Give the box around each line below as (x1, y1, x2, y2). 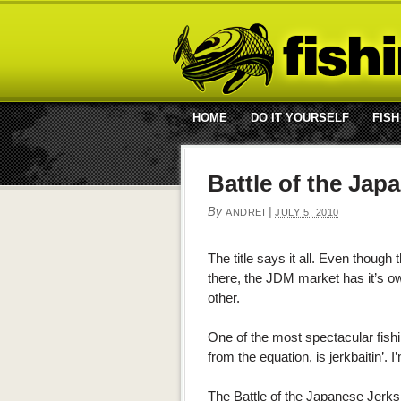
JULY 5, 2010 (275, 207, 339, 218)
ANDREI (226, 207, 266, 218)
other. (208, 290, 240, 305)
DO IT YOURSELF (251, 111, 349, 124)
